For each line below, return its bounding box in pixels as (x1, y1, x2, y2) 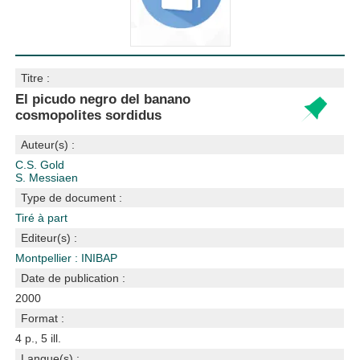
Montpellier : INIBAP (15, 252, 118, 264)
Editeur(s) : (21, 231, 78, 244)
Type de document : (21, 191, 123, 204)
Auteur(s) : (21, 138, 76, 151)
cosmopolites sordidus (15, 108, 162, 123)
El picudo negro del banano (15, 92, 191, 107)
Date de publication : (21, 272, 126, 284)
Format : (21, 312, 65, 325)
